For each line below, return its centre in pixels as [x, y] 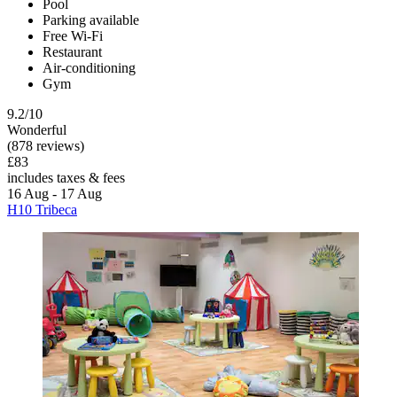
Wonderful [37, 130]
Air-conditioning [89, 68]
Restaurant [72, 52]
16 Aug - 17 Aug [54, 194]
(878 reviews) [46, 146]
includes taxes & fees [66, 178]
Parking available [91, 20]
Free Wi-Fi [73, 36]
